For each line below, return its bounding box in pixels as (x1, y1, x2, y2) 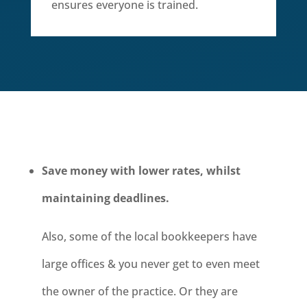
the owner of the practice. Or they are (41, 284, 238, 299)
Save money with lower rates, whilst (41, 163, 241, 178)
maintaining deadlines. (41, 191, 169, 206)
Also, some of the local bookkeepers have (41, 229, 257, 244)
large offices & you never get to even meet (41, 256, 260, 271)
